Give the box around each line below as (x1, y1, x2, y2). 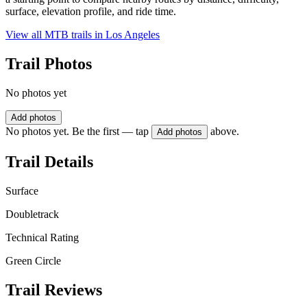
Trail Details (5, 152, 93, 171)
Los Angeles (106, 29, 160, 41)
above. (210, 125, 239, 138)
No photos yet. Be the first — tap (5, 125, 149, 138)
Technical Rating (5, 231, 79, 243)
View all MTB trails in (5, 29, 106, 41)
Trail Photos (5, 55, 92, 73)
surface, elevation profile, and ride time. (5, 5, 176, 18)
